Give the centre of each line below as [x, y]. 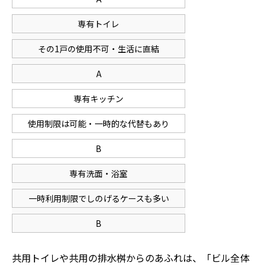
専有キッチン [99, 99]
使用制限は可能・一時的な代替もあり [99, 123]
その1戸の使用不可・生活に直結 [99, 49]
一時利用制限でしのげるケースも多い [99, 198]
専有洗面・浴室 [99, 173]
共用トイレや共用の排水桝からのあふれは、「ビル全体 [131, 258]
